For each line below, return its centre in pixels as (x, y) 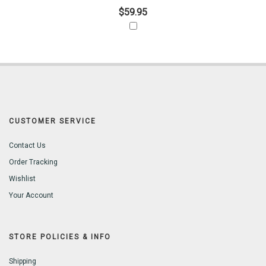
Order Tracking (33, 162)
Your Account (31, 196)
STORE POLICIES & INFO (60, 237)
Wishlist (22, 179)
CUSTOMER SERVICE (53, 121)
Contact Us (27, 146)
